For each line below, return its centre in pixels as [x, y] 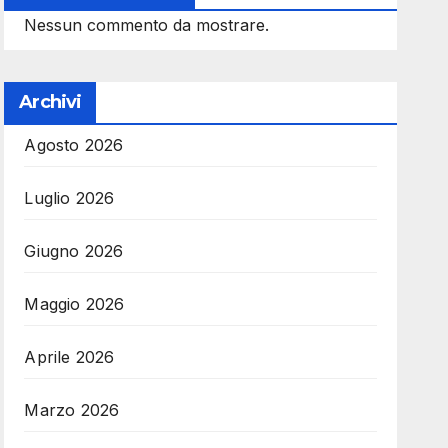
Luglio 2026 [69, 198]
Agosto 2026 [74, 145]
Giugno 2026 [74, 251]
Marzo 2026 [72, 410]
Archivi [50, 102]
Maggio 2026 [74, 304]
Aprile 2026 [69, 357]
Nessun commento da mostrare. [147, 25]
